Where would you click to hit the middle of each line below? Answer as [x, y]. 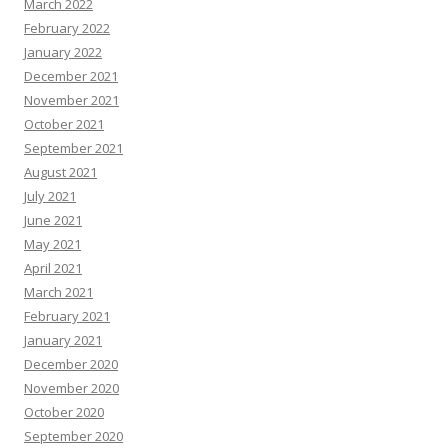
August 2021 [60, 171]
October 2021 [64, 123]
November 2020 [71, 387]
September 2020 [73, 435]
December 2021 [71, 75]
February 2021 [67, 315]
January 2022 [63, 51]
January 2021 [63, 339]
